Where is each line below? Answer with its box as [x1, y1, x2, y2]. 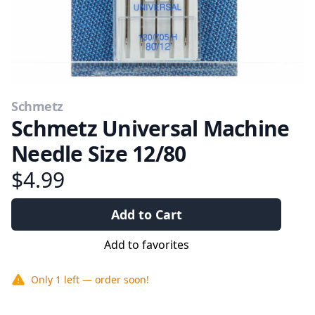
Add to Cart [110, 206, 182, 223]
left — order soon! [64, 273, 149, 286]
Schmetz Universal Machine [11, 114, 290, 143]
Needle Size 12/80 [11, 139, 186, 168]
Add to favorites [103, 237, 189, 252]
